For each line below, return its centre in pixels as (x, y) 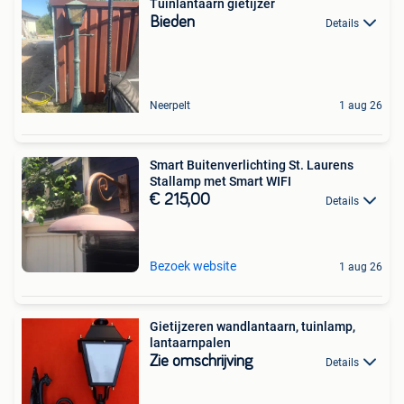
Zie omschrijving (201, 361)
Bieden (172, 22)
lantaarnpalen (190, 342)
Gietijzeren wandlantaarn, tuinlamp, (252, 326)
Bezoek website (193, 266)
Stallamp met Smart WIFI (220, 181)
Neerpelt (170, 105)
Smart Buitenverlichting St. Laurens (252, 165)
